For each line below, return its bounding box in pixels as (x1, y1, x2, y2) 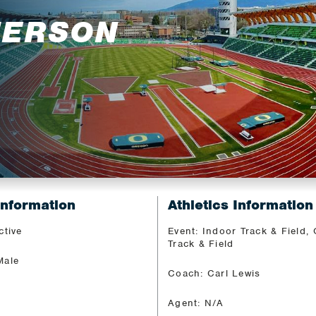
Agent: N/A (168, 296, 224, 309)
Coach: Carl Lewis (168, 267, 261, 279)
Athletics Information (168, 195, 313, 214)
